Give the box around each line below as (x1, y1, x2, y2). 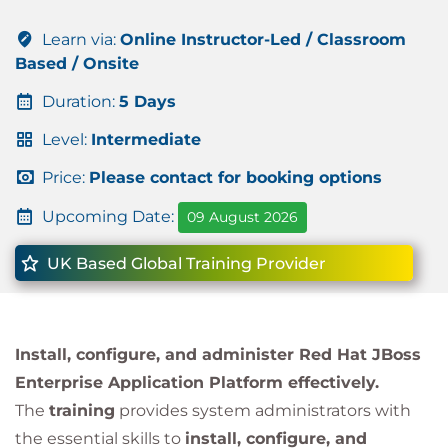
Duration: (38, 92, 119, 111)
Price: (38, 168, 89, 187)
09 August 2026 (187, 208, 298, 226)
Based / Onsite (15, 54, 139, 73)
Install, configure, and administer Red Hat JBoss (15, 345, 421, 364)
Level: (38, 130, 91, 149)
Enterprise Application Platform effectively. (15, 373, 379, 392)
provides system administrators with (115, 401, 411, 420)
